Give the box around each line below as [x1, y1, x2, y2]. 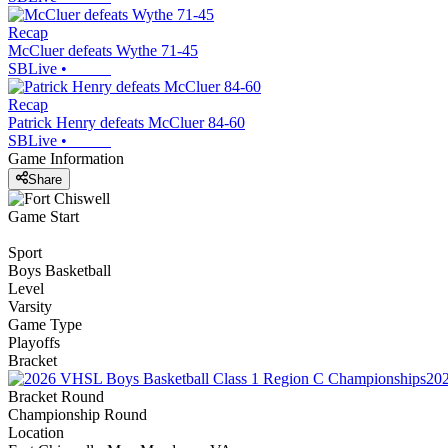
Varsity [8, 297, 52, 315]
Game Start [8, 207, 79, 225]
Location [8, 423, 64, 441]
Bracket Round [8, 387, 104, 405]
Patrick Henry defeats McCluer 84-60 [8, 114, 245, 132]
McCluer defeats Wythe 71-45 [8, 42, 198, 60]
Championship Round [8, 405, 147, 423]
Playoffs [8, 333, 60, 351]
